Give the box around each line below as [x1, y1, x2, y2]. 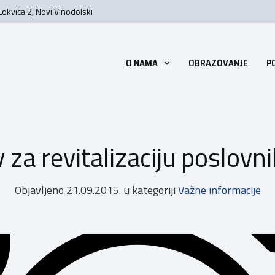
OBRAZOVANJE [188, 56, 249, 71]
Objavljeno [14, 182, 64, 199]
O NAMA [125, 56, 158, 71]
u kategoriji [123, 182, 176, 199]
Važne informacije [177, 182, 261, 199]
